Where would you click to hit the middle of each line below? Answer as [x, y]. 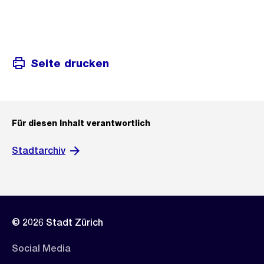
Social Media [41, 248]
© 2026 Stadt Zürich [57, 222]
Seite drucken [70, 63]
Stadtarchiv [39, 151]
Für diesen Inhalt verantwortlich [81, 123]
